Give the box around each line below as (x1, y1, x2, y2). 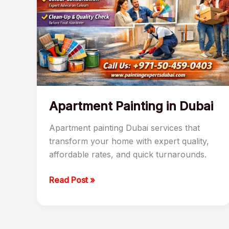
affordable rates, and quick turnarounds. (49, 149, 207, 160)
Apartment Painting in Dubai (49, 98, 213, 113)
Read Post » (49, 175, 95, 186)
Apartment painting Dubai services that (49, 123, 200, 133)
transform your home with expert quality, (49, 136, 209, 147)
